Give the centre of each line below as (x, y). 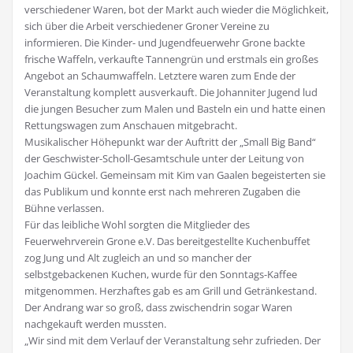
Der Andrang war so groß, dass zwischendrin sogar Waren (158, 308)
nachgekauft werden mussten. (95, 324)
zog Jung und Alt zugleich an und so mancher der (138, 258)
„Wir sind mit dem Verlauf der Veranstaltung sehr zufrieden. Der (173, 341)
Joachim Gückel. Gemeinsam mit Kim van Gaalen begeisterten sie (175, 175)
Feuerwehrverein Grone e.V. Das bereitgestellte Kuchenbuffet (167, 242)
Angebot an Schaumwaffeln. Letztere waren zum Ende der (160, 76)
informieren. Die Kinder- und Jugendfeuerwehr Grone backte (165, 43)
